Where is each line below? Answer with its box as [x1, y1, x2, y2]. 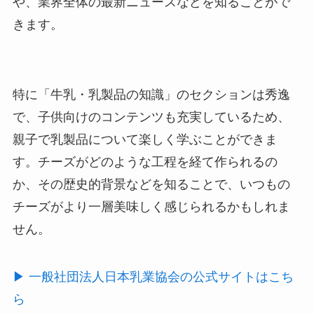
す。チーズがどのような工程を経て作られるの [12, 154, 278, 169]
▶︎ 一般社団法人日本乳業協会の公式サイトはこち [12, 269, 294, 284]
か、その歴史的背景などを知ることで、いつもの [12, 177, 290, 191]
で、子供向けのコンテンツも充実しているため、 [12, 109, 290, 124]
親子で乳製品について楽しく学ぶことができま [12, 132, 278, 146]
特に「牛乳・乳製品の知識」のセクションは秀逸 [12, 87, 290, 102]
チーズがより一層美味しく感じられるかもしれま [12, 199, 290, 214]
